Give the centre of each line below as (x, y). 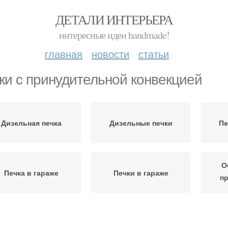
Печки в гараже (141, 173)
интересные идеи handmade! (114, 35)
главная (64, 54)
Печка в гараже (31, 173)
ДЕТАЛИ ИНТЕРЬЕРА (114, 19)
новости (110, 54)
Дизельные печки (141, 123)
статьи (154, 54)
